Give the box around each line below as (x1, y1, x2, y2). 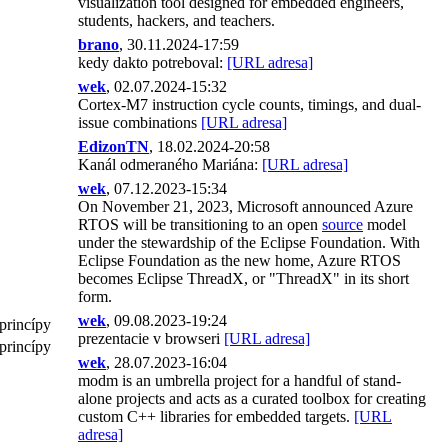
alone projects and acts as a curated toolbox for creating (78, 390, 426, 407)
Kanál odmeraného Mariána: (78, 156, 262, 173)
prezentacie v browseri (78, 330, 224, 347)
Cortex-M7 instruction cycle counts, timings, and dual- (78, 96, 421, 113)
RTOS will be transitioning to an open (78, 216, 322, 233)
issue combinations (78, 114, 201, 131)
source (322, 216, 363, 233)
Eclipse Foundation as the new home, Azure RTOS (78, 252, 401, 269)
